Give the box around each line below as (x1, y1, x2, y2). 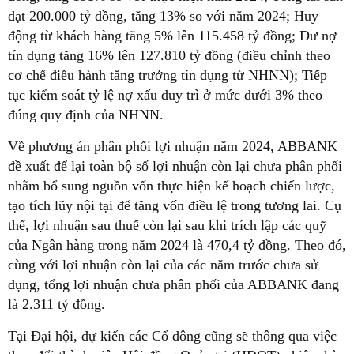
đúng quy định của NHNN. (8, 106, 164, 122)
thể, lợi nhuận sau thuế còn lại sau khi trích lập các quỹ (8, 217, 326, 233)
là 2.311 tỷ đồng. (8, 296, 105, 312)
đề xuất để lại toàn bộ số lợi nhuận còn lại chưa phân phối (8, 157, 342, 174)
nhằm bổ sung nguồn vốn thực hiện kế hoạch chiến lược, (8, 177, 335, 194)
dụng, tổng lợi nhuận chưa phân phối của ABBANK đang (8, 276, 339, 292)
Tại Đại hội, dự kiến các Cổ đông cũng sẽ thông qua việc (8, 327, 337, 344)
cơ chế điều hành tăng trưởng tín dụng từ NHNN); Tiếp (8, 66, 327, 83)
